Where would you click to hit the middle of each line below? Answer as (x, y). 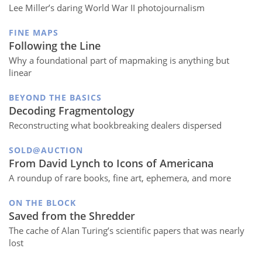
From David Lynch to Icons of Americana (111, 163)
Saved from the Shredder (72, 216)
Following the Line (55, 45)
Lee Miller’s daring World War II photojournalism (107, 7)
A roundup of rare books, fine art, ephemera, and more (120, 177)
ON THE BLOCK (42, 202)
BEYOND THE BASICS (55, 97)
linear (20, 72)
